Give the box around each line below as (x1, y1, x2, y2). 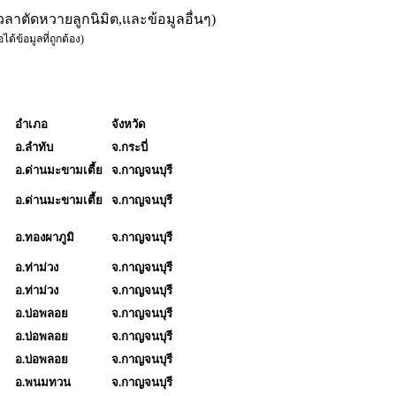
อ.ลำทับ (15, 140, 53, 154)
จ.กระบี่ (111, 140, 148, 154)
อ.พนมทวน (15, 375, 71, 389)
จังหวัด (111, 117, 146, 131)
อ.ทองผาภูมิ (15, 230, 74, 244)
